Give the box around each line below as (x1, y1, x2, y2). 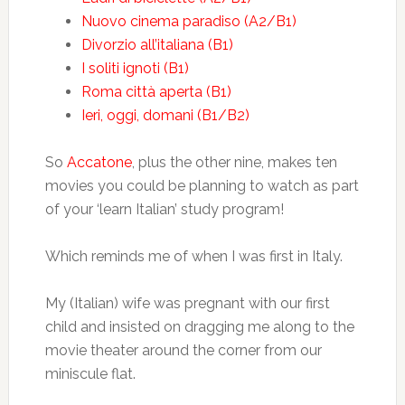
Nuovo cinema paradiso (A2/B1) (80, 13, 297, 30)
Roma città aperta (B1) (80, 83, 231, 100)
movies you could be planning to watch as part (44, 177, 359, 194)
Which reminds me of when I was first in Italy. (44, 248, 343, 265)
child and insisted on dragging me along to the (44, 318, 354, 335)
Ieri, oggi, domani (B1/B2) (80, 107, 250, 124)
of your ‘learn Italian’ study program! (44, 201, 284, 218)
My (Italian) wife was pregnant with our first (44, 295, 330, 312)
